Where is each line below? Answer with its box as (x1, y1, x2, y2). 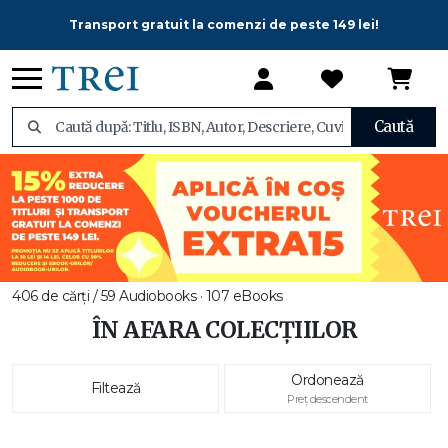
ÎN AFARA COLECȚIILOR (91, 316, 357, 344)
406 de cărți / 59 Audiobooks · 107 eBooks (12, 287, 283, 305)
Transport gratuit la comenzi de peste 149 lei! (69, 17, 379, 32)
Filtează (90, 379, 141, 397)
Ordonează (291, 371, 364, 389)
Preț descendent (287, 392, 368, 406)
